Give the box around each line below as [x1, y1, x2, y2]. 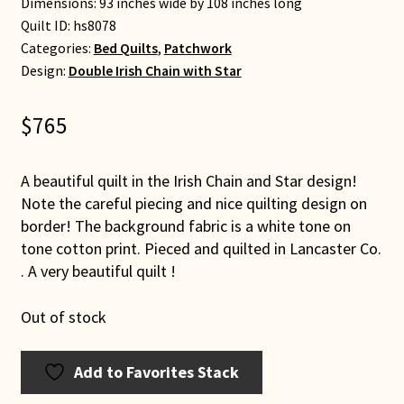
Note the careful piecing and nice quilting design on [20, 193, 367, 215]
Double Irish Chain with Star [68, 62, 242, 80]
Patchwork [163, 40, 232, 58]
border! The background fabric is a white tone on [20, 216, 351, 237]
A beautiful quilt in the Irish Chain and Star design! [20, 170, 357, 192]
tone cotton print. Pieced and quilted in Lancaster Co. [20, 238, 381, 260]
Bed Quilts [93, 40, 158, 58]
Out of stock [20, 306, 106, 327]
